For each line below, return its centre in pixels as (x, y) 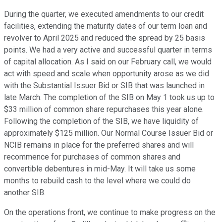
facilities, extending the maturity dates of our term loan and (106, 26)
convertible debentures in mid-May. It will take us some (100, 169)
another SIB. (25, 193)
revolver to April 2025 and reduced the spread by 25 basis (105, 38)
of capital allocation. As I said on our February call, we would (108, 62)
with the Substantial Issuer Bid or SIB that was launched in (104, 86)
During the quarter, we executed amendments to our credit (104, 14)
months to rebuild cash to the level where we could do (97, 181)
